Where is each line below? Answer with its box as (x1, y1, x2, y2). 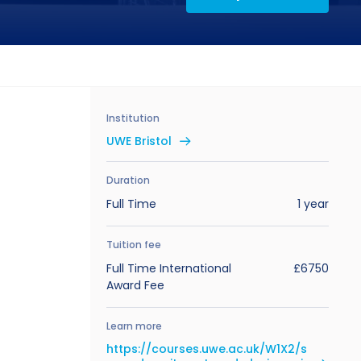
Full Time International (106, 260, 231, 276)
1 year (297, 196, 329, 212)
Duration (106, 173, 150, 187)
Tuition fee (106, 238, 161, 251)
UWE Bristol (106, 133, 172, 149)
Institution (106, 111, 160, 125)
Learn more (106, 319, 162, 333)
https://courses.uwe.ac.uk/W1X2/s (106, 341, 307, 357)
